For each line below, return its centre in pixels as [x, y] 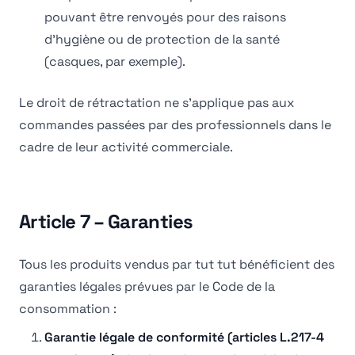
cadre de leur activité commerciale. [126, 147]
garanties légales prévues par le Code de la [147, 286]
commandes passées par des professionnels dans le [175, 125]
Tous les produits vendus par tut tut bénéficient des [177, 264]
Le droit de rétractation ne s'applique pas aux [157, 103]
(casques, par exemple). [115, 61]
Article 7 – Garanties [106, 221]
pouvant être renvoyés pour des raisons [165, 17]
